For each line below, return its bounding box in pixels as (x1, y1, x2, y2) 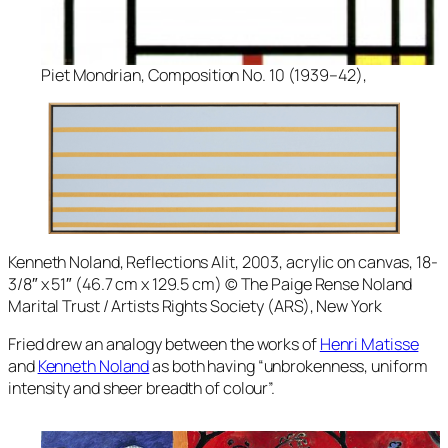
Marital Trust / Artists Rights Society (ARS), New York (8, 294, 382, 317)
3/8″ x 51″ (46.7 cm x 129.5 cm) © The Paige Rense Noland (8, 272, 413, 295)
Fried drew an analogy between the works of (8, 332, 320, 355)
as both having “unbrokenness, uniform (149, 354, 428, 377)
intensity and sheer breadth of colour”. (8, 376, 276, 399)
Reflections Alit (126, 250, 235, 273)
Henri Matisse (319, 332, 419, 355)
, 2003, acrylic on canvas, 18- (234, 250, 438, 273)
